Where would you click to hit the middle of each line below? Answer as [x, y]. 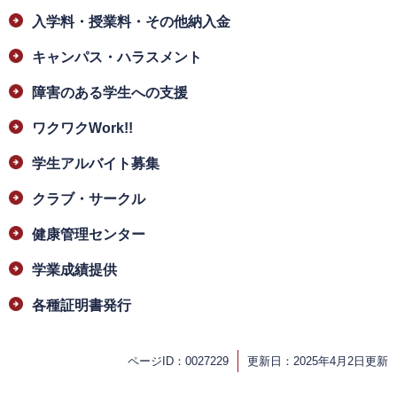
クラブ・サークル [89, 199]
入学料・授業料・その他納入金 [131, 22]
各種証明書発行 [82, 306]
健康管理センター [89, 235]
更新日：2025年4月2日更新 [318, 362]
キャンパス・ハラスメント [117, 58]
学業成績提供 [74, 270]
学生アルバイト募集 [96, 164]
